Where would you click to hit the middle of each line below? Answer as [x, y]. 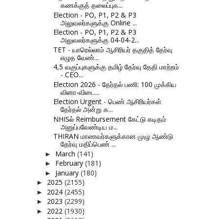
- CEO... [72, 75]
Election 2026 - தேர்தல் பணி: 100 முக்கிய [115, 84]
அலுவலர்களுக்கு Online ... [99, 22]
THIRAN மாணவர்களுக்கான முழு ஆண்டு [113, 136]
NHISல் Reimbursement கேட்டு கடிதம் [109, 119]
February [70, 163]
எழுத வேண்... [79, 57]
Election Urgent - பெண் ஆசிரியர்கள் [107, 102]
